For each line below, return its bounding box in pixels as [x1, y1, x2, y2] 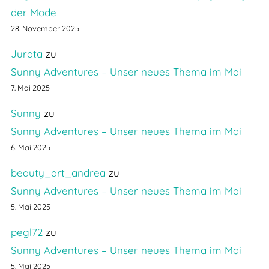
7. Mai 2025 [10, 83, 50, 93]
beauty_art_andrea [10, 166, 106, 180]
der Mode [10, 6, 56, 19]
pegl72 [10, 226, 43, 239]
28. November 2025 [10, 23, 79, 34]
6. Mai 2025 [10, 142, 50, 153]
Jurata [10, 47, 43, 61]
